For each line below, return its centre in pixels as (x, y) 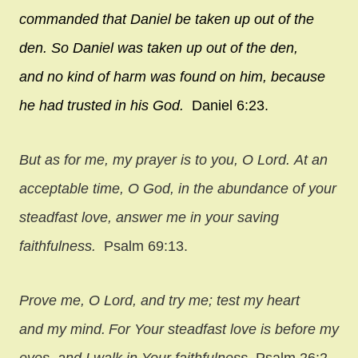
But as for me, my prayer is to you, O (138, 159)
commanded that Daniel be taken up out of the (167, 19)
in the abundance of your (257, 188)
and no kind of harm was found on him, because (172, 76)
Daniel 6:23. (228, 105)
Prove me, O (62, 300)
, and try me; (173, 300)
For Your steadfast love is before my (224, 329)
